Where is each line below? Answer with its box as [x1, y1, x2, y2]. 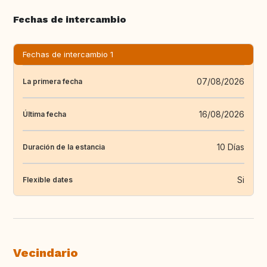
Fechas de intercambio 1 [23, 49, 113, 60]
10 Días [217, 142, 244, 153]
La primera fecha [23, 76, 82, 86]
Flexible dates [23, 175, 73, 184]
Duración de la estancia [23, 142, 105, 151]
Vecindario [13, 246, 78, 260]
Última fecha [23, 109, 66, 119]
